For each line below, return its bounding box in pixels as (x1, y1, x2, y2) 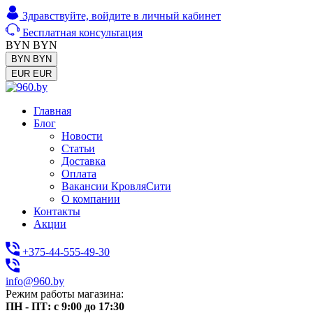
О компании (61, 193, 120, 205)
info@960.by (6, 275, 64, 287)
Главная (34, 105, 71, 117)
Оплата (61, 168, 96, 180)
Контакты (34, 205, 80, 217)
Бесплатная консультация (22, 27, 143, 38)
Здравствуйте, (22, 10, 92, 22)
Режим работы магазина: (6, 288, 124, 300)
